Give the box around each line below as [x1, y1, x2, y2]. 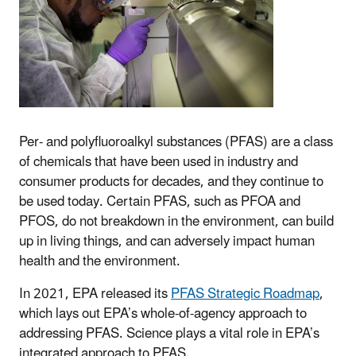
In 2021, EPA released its [19, 279, 171, 308]
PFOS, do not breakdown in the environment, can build [19, 207, 334, 236]
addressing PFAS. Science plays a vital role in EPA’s [19, 319, 319, 348]
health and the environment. [19, 246, 187, 276]
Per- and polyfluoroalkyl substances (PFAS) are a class [19, 127, 333, 157]
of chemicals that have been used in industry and [19, 147, 298, 176]
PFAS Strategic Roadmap [171, 279, 319, 308]
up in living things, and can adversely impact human [19, 226, 315, 256]
